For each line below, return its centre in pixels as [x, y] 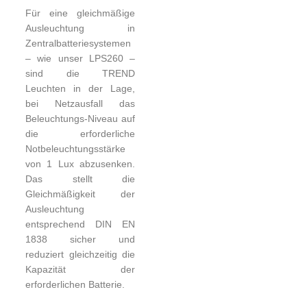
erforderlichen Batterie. [75, 284]
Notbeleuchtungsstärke [76, 149]
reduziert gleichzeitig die [80, 254]
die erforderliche [80, 134]
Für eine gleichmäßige [80, 13]
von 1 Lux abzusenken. [80, 164]
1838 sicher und [80, 239]
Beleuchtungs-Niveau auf [80, 119]
